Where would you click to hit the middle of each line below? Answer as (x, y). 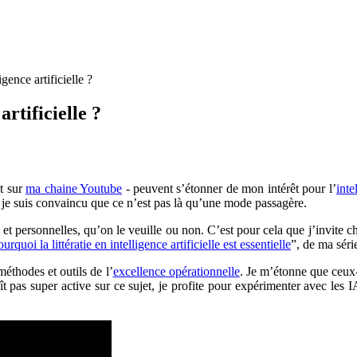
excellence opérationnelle (176, 271)
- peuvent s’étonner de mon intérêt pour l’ (229, 188)
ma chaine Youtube (74, 188)
